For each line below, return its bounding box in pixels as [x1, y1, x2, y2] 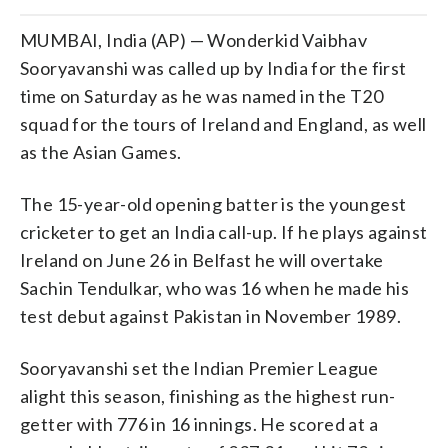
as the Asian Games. [20, 140, 182, 163]
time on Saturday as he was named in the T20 [20, 84, 384, 107]
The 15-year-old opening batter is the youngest [20, 192, 407, 215]
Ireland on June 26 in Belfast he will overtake [20, 248, 384, 271]
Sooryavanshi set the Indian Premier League [20, 356, 379, 379]
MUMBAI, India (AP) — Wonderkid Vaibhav [20, 28, 368, 51]
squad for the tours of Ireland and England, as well [20, 112, 427, 135]
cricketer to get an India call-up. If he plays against [20, 220, 428, 243]
